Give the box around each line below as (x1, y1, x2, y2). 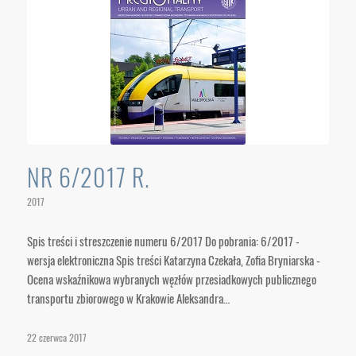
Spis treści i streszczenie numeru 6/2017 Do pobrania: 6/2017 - (26, 232, 300, 250)
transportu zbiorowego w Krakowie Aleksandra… (26, 289, 230, 307)
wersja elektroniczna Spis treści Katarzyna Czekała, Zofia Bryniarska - (26, 251, 320, 269)
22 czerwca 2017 (26, 331, 87, 345)
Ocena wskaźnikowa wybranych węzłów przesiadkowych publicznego (26, 270, 316, 288)
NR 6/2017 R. (26, 159, 149, 195)
